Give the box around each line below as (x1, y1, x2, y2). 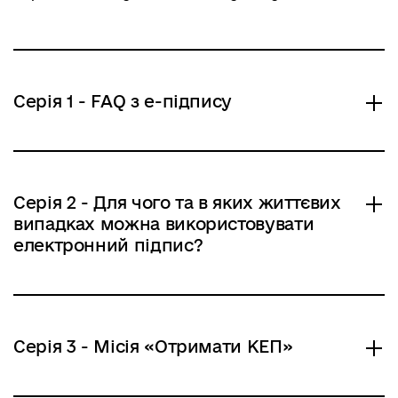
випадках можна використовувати (13, 214, 314, 234)
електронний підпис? (13, 235, 203, 255)
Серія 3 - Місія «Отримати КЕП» (13, 337, 293, 356)
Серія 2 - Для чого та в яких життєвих (13, 193, 341, 212)
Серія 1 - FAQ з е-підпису (13, 92, 232, 111)
